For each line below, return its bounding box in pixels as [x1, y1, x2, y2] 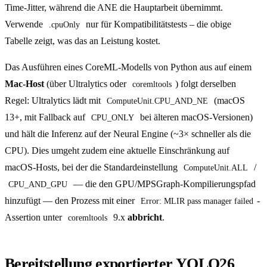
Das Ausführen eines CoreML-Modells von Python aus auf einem [5, 62, 252, 73]
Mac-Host [5, 79, 44, 89]
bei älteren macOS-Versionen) [138, 112, 255, 123]
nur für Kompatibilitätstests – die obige [83, 19, 234, 30]
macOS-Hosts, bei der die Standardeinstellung [5, 162, 180, 173]
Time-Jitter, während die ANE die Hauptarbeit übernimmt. [5, 2, 223, 13]
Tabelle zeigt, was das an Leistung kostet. [5, 36, 160, 46]
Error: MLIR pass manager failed [141, 197, 253, 206]
